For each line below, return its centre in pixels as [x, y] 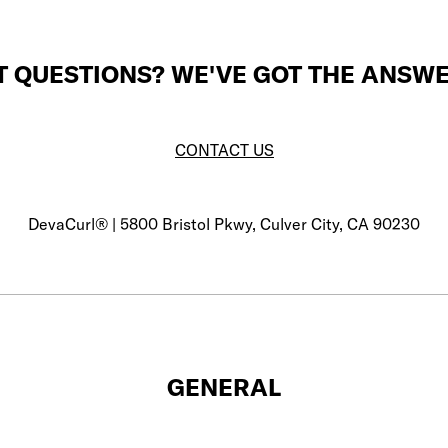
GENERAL [223, 387]
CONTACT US [224, 150]
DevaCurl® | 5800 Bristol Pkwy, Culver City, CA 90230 [224, 224]
